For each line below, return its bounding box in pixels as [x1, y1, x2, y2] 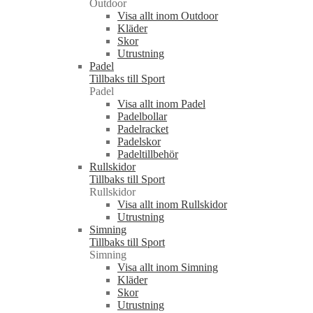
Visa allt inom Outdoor [117, 10, 218, 22]
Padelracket [117, 123, 168, 136]
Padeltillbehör [117, 148, 178, 161]
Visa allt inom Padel [117, 98, 205, 110]
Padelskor [117, 136, 161, 148]
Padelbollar [117, 110, 167, 123]
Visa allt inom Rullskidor [117, 198, 227, 211]
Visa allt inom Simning [117, 261, 218, 274]
